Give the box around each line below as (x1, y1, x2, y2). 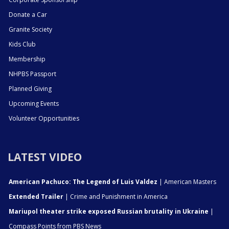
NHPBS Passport (9, 69, 56, 78)
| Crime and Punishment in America (63, 192, 168, 201)
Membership (9, 54, 45, 63)
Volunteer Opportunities (9, 113, 79, 123)
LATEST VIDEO (8, 149, 82, 164)
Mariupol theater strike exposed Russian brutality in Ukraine (9, 207, 209, 216)
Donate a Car (9, 10, 47, 19)
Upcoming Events (9, 99, 59, 108)
